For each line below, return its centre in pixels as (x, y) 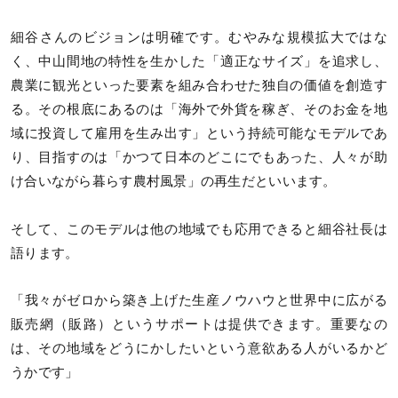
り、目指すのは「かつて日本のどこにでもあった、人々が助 (199, 158)
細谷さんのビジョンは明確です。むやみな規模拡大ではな (199, 38)
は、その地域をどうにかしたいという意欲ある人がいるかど (199, 348)
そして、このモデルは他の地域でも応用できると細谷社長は (199, 229)
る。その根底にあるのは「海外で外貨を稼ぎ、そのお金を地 (199, 110)
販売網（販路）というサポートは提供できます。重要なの (199, 324)
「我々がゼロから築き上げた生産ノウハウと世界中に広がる (199, 300)
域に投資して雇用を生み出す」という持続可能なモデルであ (199, 134)
